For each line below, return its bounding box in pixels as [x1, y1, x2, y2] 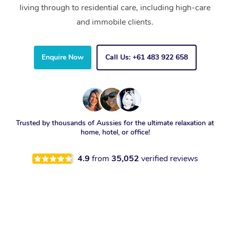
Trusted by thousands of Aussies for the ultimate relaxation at [16, 118, 214, 128]
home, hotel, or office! [80, 127, 150, 138]
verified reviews [141, 153, 198, 165]
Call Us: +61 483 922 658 [105, 52, 188, 63]
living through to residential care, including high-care [20, 2, 210, 14]
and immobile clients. [76, 16, 154, 28]
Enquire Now [41, 52, 84, 63]
